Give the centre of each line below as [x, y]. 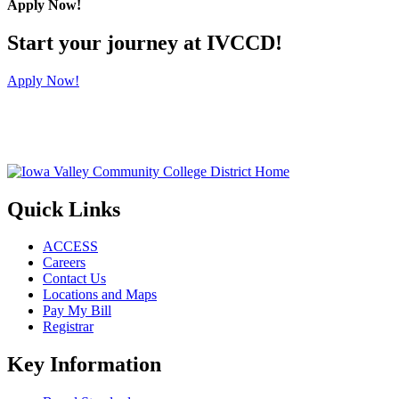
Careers [64, 263]
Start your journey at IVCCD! [145, 42]
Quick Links [64, 209]
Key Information [84, 365]
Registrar [68, 327]
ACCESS [70, 247]
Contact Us [74, 279]
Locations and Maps [100, 295]
